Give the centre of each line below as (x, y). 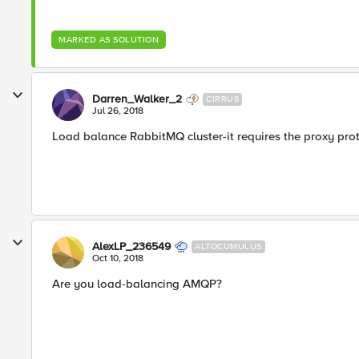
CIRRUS (222, 99)
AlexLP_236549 (131, 246)
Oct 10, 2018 (118, 258)
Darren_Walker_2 (137, 99)
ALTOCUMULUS (228, 246)
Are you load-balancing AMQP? (137, 284)
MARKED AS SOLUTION (109, 40)
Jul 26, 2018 (118, 111)
